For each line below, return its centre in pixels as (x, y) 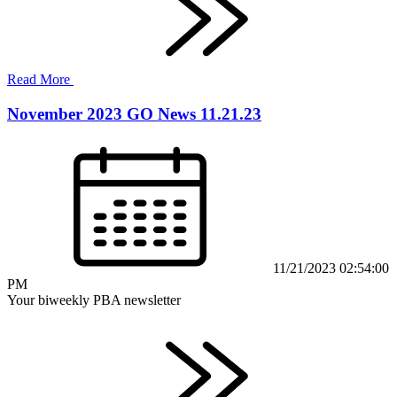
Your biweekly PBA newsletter (94, 300)
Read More (40, 79)
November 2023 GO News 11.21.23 (134, 113)
